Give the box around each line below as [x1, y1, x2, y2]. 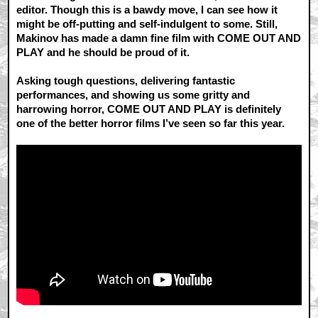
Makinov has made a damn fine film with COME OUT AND [16, 32, 302, 45]
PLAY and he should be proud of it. [16, 46, 190, 59]
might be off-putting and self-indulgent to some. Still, [16, 18, 278, 31]
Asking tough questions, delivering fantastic [16, 75, 236, 87]
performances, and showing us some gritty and [16, 89, 251, 102]
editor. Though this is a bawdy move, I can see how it [16, 4, 278, 16]
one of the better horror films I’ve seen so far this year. [16, 117, 285, 130]
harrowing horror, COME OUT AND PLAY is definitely [16, 103, 282, 116]
